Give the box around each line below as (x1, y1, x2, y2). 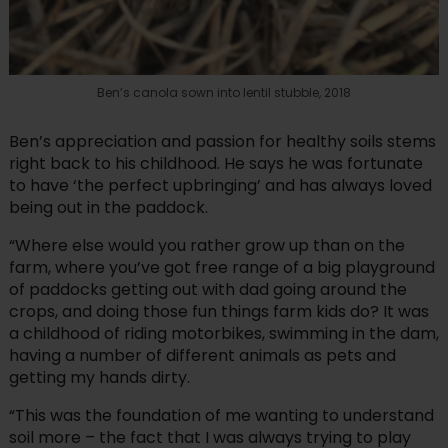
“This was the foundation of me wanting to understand (8, 404, 434, 428)
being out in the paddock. (8, 196, 208, 220)
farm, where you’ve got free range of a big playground (8, 256, 435, 280)
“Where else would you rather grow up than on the (8, 234, 405, 258)
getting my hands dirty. (8, 366, 190, 390)
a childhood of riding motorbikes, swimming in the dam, (8, 322, 439, 346)
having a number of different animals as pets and (8, 344, 396, 368)
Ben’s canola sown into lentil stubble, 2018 (97, 84, 351, 102)
